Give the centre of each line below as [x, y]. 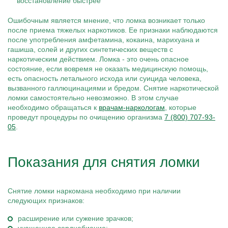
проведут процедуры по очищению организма [86, 117]
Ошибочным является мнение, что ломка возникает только [106, 20]
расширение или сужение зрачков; [76, 218]
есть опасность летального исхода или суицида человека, [105, 78]
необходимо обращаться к [53, 107]
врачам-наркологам [132, 107]
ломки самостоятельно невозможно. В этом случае [93, 98]
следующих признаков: [46, 201]
